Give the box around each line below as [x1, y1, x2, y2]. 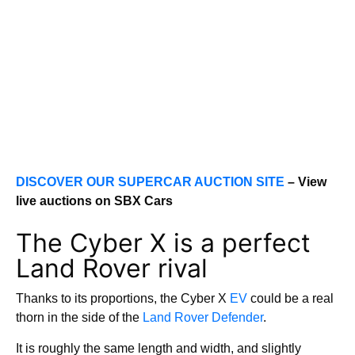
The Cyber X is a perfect [16, 227, 311, 258]
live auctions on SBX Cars [16, 194, 173, 208]
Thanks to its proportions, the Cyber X [16, 292, 230, 305]
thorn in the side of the [16, 311, 143, 324]
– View [284, 175, 326, 189]
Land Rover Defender [143, 311, 263, 324]
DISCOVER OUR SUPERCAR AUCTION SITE [16, 175, 284, 189]
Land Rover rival [16, 253, 208, 284]
